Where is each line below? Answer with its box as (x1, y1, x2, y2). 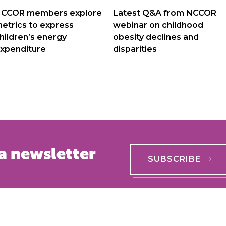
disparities (113, 44, 157, 54)
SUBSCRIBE (148, 154, 201, 164)
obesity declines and (113, 32, 199, 42)
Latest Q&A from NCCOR (113, 8, 216, 18)
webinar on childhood (113, 20, 203, 30)
